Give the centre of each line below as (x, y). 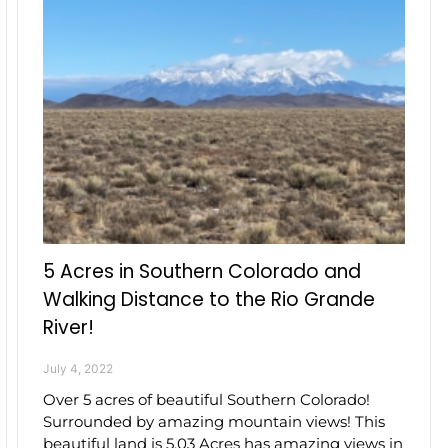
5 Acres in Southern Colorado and (202, 271)
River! (69, 327)
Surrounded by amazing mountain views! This (214, 421)
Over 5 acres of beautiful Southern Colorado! (207, 399)
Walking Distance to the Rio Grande (209, 299)
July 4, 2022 (78, 368)
